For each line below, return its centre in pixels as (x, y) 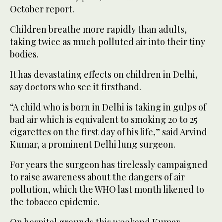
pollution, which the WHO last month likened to (107, 189)
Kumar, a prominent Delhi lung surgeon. (93, 144)
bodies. (24, 54)
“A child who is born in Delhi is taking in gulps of (108, 107)
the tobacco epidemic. (55, 201)
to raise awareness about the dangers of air (97, 177)
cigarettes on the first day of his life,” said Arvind (109, 132)
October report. (42, 9)
